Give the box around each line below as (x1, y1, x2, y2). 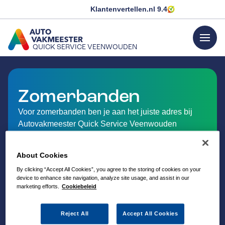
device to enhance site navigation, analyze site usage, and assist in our (17, 175, 190, 181)
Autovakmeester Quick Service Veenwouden (18, 120, 177, 128)
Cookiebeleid (62, 183, 97, 190)
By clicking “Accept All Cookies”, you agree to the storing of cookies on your (17, 166, 201, 173)
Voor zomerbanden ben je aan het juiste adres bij (18, 107, 192, 116)
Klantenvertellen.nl (90, 5, 157, 13)
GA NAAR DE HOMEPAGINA (8, 53, 110, 62)
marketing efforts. (17, 183, 60, 190)
